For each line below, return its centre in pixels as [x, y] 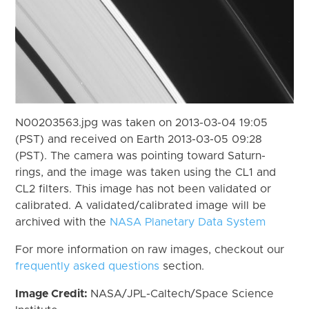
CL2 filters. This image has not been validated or [143, 189]
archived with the [63, 222]
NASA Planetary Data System [188, 222]
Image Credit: [53, 293]
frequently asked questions [88, 266]
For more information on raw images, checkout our [150, 249]
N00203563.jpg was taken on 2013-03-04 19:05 [142, 122]
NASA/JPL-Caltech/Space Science [182, 293]
